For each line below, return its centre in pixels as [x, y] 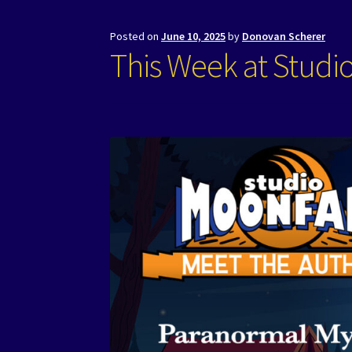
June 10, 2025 [194, 37]
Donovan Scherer [284, 37]
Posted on [136, 37]
